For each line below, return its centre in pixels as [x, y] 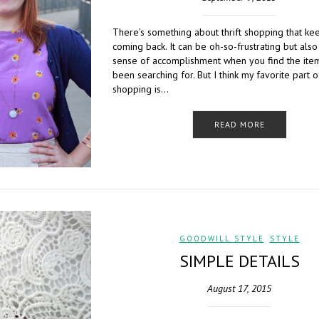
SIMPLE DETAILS [239, 261]
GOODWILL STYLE [221, 239]
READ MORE [239, 124]
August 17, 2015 [239, 288]
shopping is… [141, 89]
